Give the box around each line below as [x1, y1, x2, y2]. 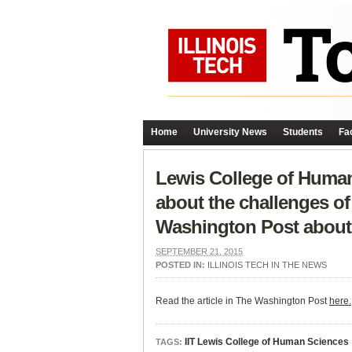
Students [283, 126, 323, 137]
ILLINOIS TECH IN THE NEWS [207, 260, 327, 269]
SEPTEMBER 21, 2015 [156, 247, 243, 256]
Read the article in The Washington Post [156, 295, 329, 306]
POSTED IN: [156, 260, 207, 269]
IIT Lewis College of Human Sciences [185, 336, 349, 347]
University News [193, 126, 267, 137]
